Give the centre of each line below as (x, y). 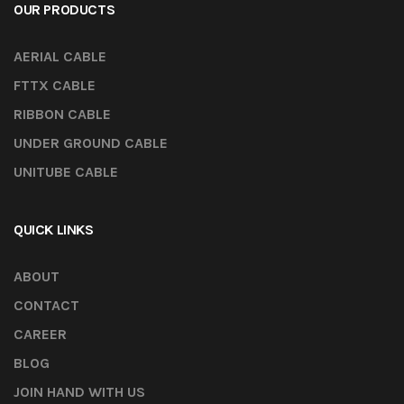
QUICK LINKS (54, 230)
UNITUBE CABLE (66, 172)
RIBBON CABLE (62, 115)
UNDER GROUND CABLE (91, 143)
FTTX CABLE (55, 86)
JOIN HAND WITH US (79, 392)
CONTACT (46, 306)
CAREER (40, 335)
